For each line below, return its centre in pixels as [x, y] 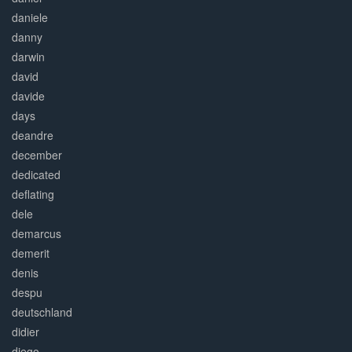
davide [28, 96]
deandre [33, 136]
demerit [31, 253]
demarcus [37, 234]
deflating [33, 194]
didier [26, 332]
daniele [30, 18]
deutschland [42, 312]
